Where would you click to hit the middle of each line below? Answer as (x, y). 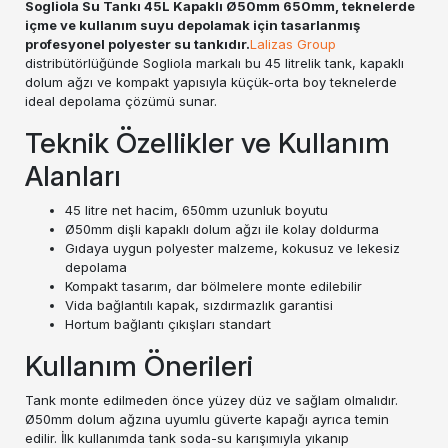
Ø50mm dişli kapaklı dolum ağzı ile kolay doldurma (222, 229)
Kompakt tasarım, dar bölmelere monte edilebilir (213, 286)
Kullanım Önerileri (139, 366)
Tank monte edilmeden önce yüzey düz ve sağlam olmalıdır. (211, 400)
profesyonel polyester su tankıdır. (137, 44)
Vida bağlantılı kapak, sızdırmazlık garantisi (199, 305)
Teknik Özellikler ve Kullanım (207, 143)
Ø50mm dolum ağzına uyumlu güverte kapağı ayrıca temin (207, 419)
